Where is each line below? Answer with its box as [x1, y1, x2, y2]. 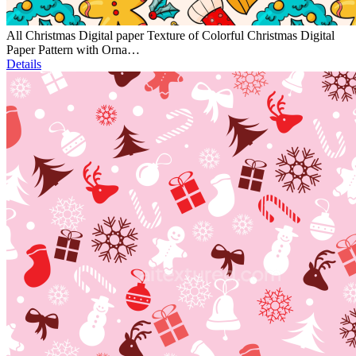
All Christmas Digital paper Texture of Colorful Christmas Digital [6, 29, 335, 43]
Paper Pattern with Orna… [6, 43, 140, 57]
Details [6, 57, 41, 72]
